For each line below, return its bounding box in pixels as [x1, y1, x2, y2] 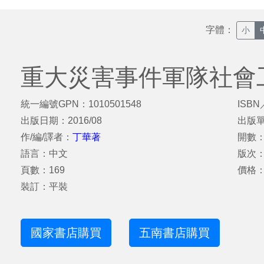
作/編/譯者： [21, 132, 72, 142]
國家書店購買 [31, 226, 102, 239]
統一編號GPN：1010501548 [21, 99, 141, 109]
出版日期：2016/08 [21, 115, 102, 126]
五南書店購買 [139, 226, 210, 239]
